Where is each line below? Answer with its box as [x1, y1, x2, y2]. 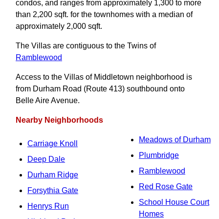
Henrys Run [27, 202, 69, 210]
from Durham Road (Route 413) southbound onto [16, 85, 185, 93]
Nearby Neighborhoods [16, 116, 103, 124]
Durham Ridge [27, 171, 78, 179]
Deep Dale [27, 155, 65, 163]
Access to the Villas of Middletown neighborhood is [16, 73, 192, 81]
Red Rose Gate [139, 182, 193, 191]
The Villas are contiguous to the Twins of [16, 42, 156, 50]
